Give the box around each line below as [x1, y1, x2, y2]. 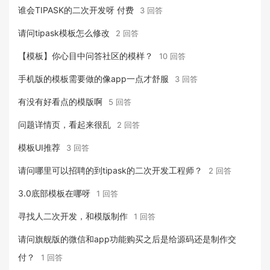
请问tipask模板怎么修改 [18, 28, 110, 38]
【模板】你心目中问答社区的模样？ [18, 51, 153, 61]
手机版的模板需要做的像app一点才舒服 [18, 74, 169, 84]
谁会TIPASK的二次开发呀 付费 [18, 5, 134, 15]
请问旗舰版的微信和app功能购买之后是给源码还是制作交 [18, 234, 236, 244]
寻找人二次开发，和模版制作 [18, 211, 128, 221]
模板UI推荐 [18, 142, 60, 152]
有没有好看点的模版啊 [18, 96, 102, 107]
